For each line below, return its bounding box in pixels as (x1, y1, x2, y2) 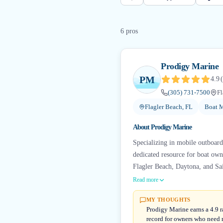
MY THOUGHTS (146, 197, 191, 203)
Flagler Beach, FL (145, 103, 193, 111)
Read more (133, 176, 158, 183)
